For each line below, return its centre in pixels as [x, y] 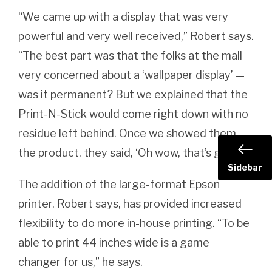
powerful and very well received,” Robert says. [136, 36]
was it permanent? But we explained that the [133, 94]
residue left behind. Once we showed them [127, 133]
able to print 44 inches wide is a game [114, 242]
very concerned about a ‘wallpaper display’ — [131, 75]
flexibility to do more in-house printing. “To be [134, 223]
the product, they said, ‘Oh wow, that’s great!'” [135, 152]
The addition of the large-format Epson [119, 184]
